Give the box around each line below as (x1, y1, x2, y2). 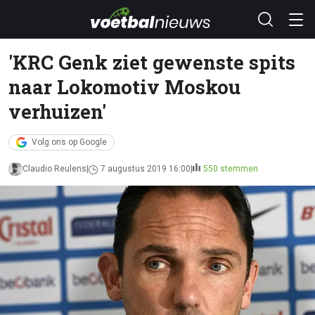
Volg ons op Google (32, 137, 107, 147)
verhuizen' (8, 98, 106, 124)
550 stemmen (203, 164, 258, 174)
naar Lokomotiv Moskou (8, 74, 240, 99)
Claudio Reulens (22, 164, 86, 174)
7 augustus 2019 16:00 (101, 164, 191, 174)
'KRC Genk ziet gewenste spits (8, 49, 295, 75)
